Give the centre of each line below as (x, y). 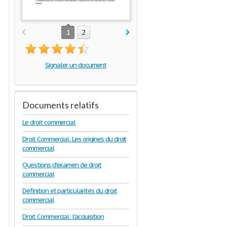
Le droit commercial (49, 122)
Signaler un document (76, 65)
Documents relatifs (61, 105)
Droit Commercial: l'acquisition (63, 217)
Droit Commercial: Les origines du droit (74, 139)
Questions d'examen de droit (62, 165)
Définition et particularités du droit (70, 191)
